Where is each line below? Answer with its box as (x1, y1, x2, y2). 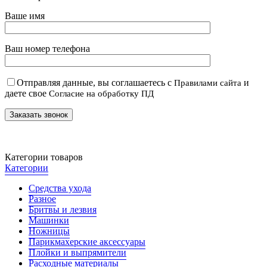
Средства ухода (29, 183, 91, 193)
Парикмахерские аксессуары (29, 237, 145, 247)
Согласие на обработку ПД (49, 89, 154, 98)
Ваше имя (5, 11, 45, 21)
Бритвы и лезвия (29, 204, 97, 215)
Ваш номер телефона (5, 44, 90, 54)
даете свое (5, 88, 49, 98)
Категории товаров (5, 152, 83, 162)
